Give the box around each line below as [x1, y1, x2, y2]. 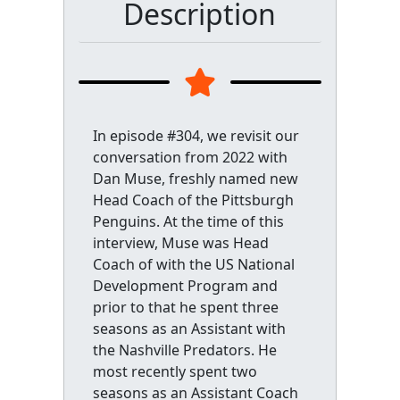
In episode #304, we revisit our [92, 125, 299, 146]
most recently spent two [92, 361, 257, 381]
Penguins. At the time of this [92, 211, 284, 231]
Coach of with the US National [92, 254, 295, 274]
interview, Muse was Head [92, 232, 269, 253]
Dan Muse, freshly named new [92, 168, 298, 188]
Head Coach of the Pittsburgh [92, 189, 294, 210]
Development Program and [92, 275, 278, 296]
